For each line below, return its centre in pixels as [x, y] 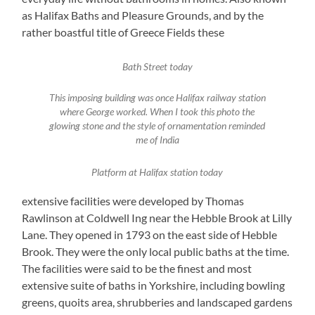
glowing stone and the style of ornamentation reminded [157, 126]
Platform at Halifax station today [157, 172]
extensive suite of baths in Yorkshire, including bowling [154, 285]
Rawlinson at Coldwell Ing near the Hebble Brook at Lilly [157, 218]
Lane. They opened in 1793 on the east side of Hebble [150, 235]
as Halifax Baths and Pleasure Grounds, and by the [143, 15]
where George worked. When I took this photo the [157, 111]
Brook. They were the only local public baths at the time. [156, 252]
